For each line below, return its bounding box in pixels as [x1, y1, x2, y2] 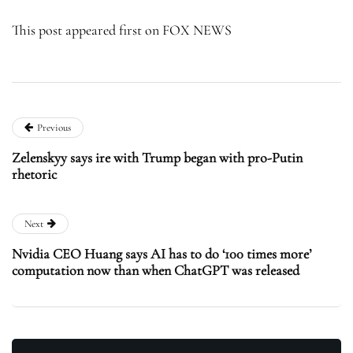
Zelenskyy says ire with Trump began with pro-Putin [12, 148, 303, 166]
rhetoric [12, 165, 57, 183]
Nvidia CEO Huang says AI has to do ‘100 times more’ [12, 244, 311, 262]
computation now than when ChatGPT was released [12, 261, 299, 279]
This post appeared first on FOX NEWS [12, 20, 232, 39]
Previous [37, 121, 71, 134]
